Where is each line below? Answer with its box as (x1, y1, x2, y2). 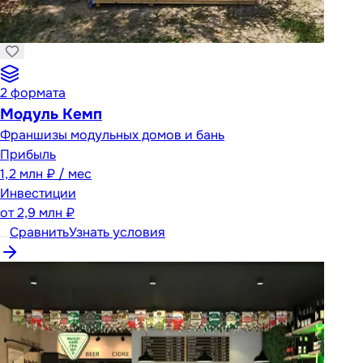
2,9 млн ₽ (17, 204, 75, 221)
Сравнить (10, 224, 69, 241)
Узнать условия (69, 224, 165, 241)
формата (11, 84, 66, 101)
